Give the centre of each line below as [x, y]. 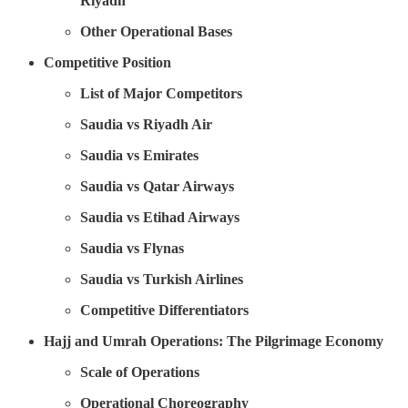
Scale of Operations [140, 372]
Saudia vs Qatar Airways [157, 186]
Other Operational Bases [156, 31]
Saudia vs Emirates [139, 155]
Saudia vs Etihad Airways [160, 217]
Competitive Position [107, 62]
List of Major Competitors [161, 93]
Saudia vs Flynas [132, 248]
